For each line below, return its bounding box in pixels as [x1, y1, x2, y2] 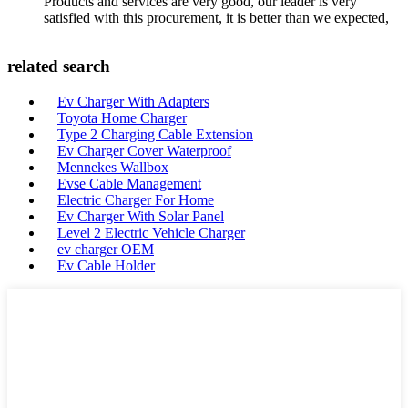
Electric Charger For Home [57, 192, 214, 208]
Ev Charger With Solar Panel [57, 209, 224, 224]
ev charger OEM [57, 241, 154, 257]
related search [7, 56, 110, 76]
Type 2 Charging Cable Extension [57, 127, 253, 142]
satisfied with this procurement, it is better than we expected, [44, 9, 389, 25]
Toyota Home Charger [57, 110, 187, 126]
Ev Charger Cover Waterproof [57, 143, 231, 158]
